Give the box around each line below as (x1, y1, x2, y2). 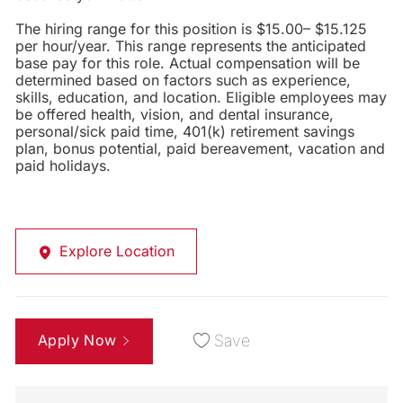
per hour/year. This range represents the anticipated (14, 37, 366, 56)
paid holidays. (14, 157, 111, 175)
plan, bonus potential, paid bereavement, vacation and (14, 139, 385, 158)
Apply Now (37, 331, 117, 350)
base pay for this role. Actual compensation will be (14, 54, 360, 73)
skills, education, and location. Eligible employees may (14, 88, 387, 107)
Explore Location (58, 242, 175, 261)
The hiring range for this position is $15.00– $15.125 (14, 20, 367, 39)
